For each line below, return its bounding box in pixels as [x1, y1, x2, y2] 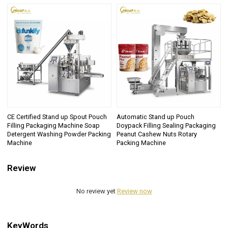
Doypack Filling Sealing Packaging [117, 122, 216, 130]
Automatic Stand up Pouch [117, 113, 194, 121]
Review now [117, 187, 152, 195]
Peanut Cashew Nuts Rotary [117, 130, 197, 138]
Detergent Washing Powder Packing [7, 130, 111, 138]
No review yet [76, 187, 117, 195]
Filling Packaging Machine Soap [7, 122, 100, 130]
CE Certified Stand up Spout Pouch [7, 113, 107, 121]
